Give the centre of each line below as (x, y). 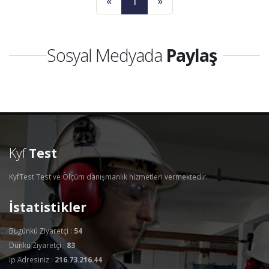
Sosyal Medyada (106, 55)
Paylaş (191, 55)
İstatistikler (48, 207)
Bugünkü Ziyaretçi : (41, 231)
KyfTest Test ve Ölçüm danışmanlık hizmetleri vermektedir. (108, 177)
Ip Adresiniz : (32, 260)
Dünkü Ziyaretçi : (38, 245)
